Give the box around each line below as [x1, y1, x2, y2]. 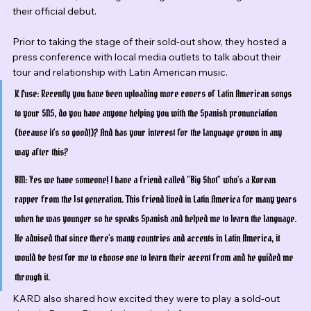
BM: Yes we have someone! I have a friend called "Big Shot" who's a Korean [15, 174, 278, 187]
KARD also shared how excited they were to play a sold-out [12, 292, 282, 305]
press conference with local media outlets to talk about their [12, 51, 283, 64]
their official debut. [12, 5, 96, 18]
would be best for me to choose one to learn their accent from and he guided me [15, 251, 295, 264]
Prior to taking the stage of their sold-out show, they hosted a [12, 35, 289, 49]
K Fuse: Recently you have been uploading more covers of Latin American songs [15, 87, 294, 101]
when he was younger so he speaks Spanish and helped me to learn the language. [15, 212, 299, 226]
